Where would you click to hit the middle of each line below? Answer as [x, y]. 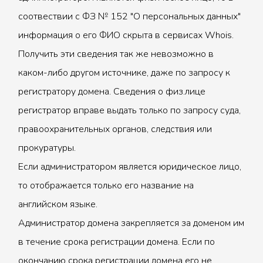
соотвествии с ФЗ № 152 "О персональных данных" [129, 16]
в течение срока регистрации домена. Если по [117, 242]
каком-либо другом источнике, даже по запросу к [124, 73]
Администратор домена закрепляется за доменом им [131, 223]
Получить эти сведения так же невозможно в [116, 54]
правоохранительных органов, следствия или [115, 129]
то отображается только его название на [106, 186]
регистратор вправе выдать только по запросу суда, [129, 110]
